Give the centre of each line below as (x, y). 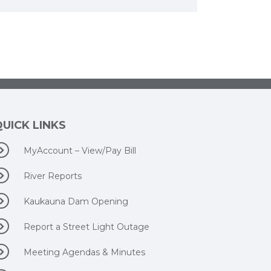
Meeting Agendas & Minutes (85, 252)
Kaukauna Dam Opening (76, 201)
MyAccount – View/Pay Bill (80, 151)
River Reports (53, 176)
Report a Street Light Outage (87, 227)
